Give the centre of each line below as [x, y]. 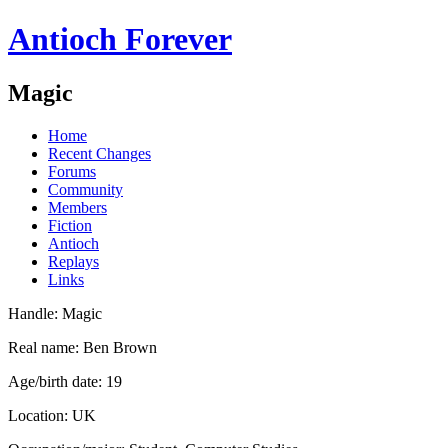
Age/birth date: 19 [65, 381]
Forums [72, 171]
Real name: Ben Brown [82, 347]
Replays [73, 261]
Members [77, 207]
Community [85, 189]
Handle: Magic [55, 313]
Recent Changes [99, 153]
